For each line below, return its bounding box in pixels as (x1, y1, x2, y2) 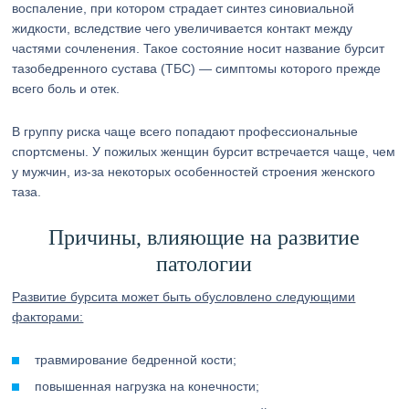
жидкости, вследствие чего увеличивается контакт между (12, 21, 353, 36)
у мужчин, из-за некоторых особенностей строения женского (12, 164, 376, 179)
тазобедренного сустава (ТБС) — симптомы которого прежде (12, 61, 382, 76)
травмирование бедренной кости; (35, 352, 237, 367)
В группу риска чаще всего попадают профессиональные (12, 124, 359, 139)
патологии (156, 252, 253, 276)
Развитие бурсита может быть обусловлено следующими (12, 289, 356, 304)
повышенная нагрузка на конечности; (35, 379, 260, 393)
